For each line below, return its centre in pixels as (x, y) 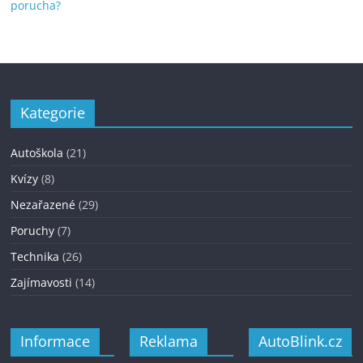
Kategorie (53, 113)
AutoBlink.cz (300, 341)
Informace (56, 341)
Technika (35, 256)
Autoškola (37, 153)
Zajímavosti (42, 282)
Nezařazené (43, 205)
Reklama (169, 341)
